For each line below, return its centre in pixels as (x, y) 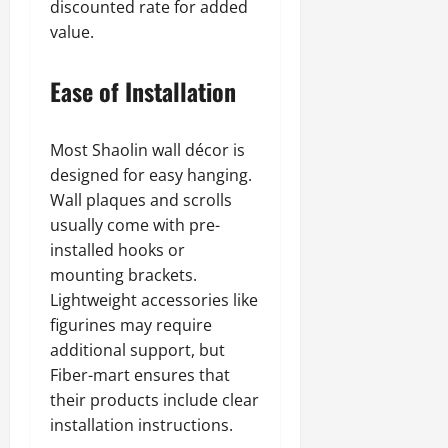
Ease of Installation (143, 91)
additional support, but (137, 350)
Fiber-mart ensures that (140, 375)
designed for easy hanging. (151, 175)
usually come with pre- (135, 225)
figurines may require (131, 325)
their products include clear (154, 400)
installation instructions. (141, 425)
